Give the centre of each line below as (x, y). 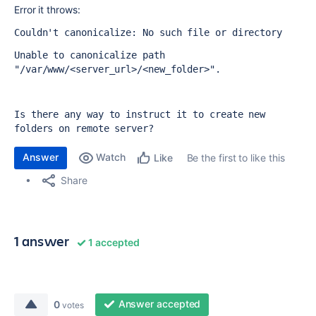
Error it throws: (49, 10)
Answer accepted (159, 304)
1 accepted (113, 242)
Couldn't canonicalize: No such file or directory (148, 32)
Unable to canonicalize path (90, 55)
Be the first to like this (236, 158)
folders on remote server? (84, 128)
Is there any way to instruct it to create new (140, 114)
